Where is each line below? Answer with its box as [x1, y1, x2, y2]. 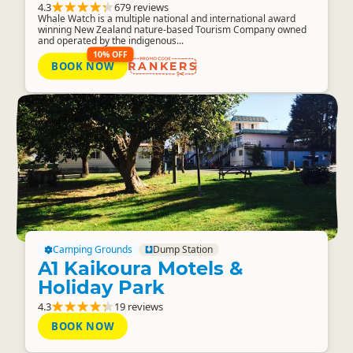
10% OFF [93, 48, 128, 60]
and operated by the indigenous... [38, 33, 184, 47]
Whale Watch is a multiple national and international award [38, 11, 295, 25]
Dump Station [153, 242, 214, 256]
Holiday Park [38, 275, 165, 299]
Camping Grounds [53, 242, 133, 256]
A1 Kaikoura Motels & [38, 256, 243, 280]
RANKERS [128, 58, 199, 73]
